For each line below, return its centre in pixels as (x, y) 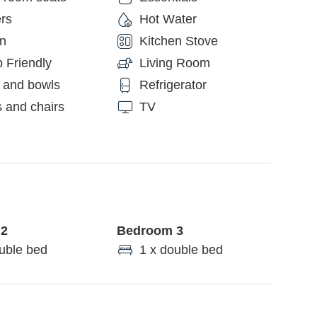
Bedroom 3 (150, 231)
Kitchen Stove (179, 41)
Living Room (175, 63)
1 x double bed (181, 250)
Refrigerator (173, 85)
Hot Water (168, 19)
